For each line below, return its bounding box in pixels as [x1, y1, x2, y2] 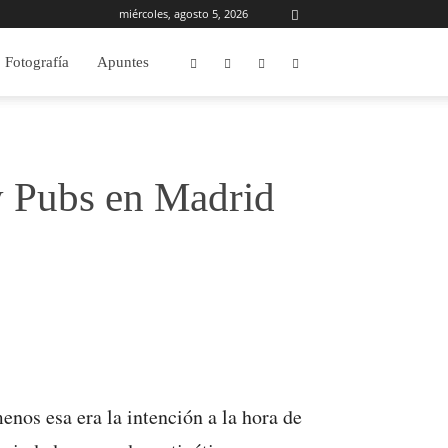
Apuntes [97, 54, 149, 70]
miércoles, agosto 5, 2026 [119, 6, 248, 21]
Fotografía [5, 54, 69, 70]
